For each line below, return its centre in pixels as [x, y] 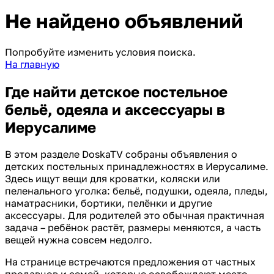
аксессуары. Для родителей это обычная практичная [135, 215]
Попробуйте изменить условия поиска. [100, 52]
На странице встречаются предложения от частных [130, 261]
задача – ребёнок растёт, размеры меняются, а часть [133, 227]
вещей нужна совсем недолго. [79, 239]
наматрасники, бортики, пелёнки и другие [109, 203]
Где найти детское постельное [116, 91]
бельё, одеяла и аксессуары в [115, 109]
